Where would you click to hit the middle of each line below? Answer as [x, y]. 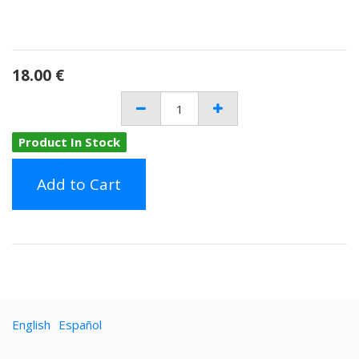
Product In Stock [69, 142]
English [31, 325]
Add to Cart [79, 184]
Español [80, 325]
